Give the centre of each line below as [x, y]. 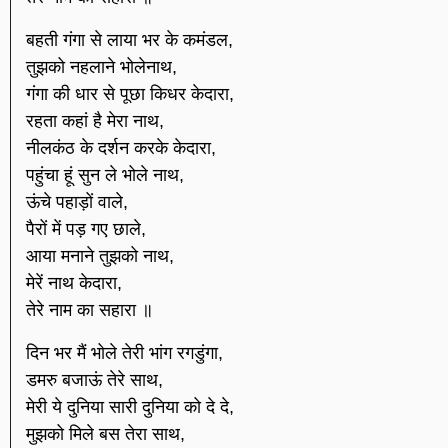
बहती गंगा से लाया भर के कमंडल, [129, 39]
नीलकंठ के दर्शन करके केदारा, [121, 147]
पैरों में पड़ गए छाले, [86, 228]
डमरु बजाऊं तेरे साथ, [94, 380]
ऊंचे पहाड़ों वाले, [77, 201]
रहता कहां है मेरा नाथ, [95, 120]
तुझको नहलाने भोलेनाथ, [101, 66]
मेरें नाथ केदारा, [74, 282]
